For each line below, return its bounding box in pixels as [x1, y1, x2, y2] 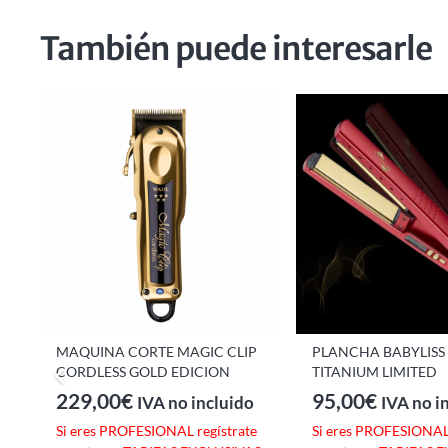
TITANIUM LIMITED [312, 362, 437, 380]
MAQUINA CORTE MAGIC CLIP [56, 342, 257, 360]
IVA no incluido [137, 393, 254, 414]
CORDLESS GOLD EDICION [56, 362, 230, 380]
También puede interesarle [40, 28, 432, 69]
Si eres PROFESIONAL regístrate [56, 422, 257, 440]
